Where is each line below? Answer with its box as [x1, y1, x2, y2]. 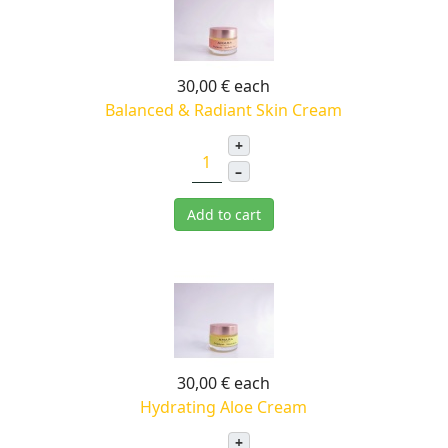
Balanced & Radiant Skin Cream [105, 99, 343, 121]
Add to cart [186, 205, 261, 224]
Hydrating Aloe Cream [140, 396, 308, 418]
